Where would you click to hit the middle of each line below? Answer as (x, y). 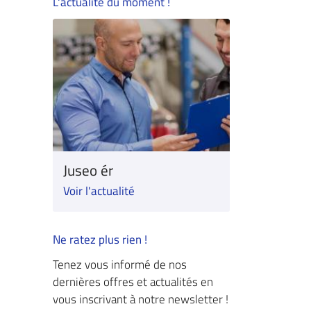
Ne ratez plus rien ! (100, 239)
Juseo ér (88, 170)
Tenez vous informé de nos (120, 265)
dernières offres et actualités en (133, 282)
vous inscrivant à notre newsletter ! (141, 300)
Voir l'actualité (99, 191)
